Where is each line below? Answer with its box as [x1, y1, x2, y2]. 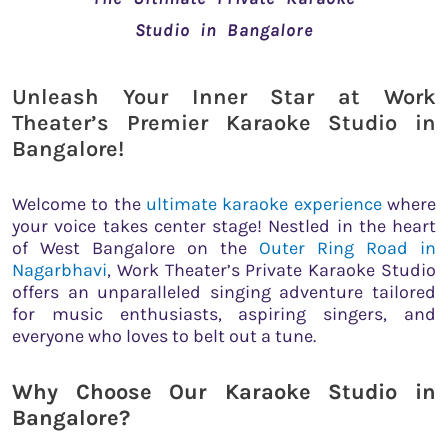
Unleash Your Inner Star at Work [12, 83, 436, 110]
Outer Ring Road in [259, 237, 436, 260]
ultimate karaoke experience [146, 193, 382, 216]
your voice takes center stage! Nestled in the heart [12, 215, 436, 238]
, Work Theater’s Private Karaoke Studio [107, 259, 436, 282]
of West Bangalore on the [12, 237, 259, 260]
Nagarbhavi [12, 259, 107, 282]
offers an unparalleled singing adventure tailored [12, 281, 436, 304]
